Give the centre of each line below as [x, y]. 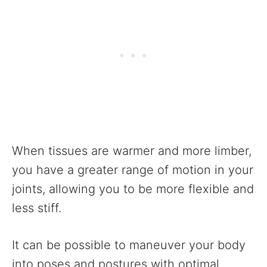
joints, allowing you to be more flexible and [133, 189]
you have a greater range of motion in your [133, 170]
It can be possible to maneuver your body [129, 245]
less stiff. [37, 208]
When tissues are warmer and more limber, [132, 151]
